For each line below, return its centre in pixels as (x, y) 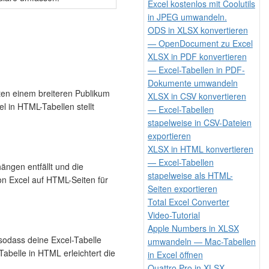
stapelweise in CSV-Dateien (199, 122)
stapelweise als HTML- (190, 175)
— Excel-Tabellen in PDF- (196, 69)
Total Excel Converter (188, 201)
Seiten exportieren (182, 188)
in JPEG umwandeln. (187, 17)
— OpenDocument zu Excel (200, 43)
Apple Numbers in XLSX (193, 228)
